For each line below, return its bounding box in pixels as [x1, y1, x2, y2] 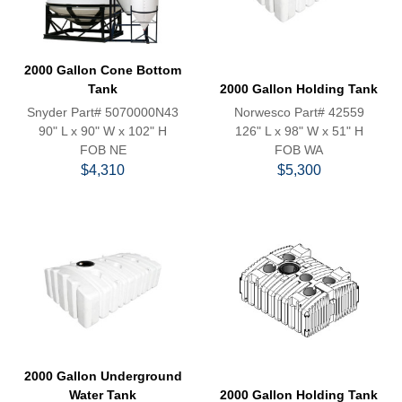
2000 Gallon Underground [23, 369, 182, 383]
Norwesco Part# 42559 [233, 105, 364, 119]
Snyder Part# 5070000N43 [27, 105, 179, 119]
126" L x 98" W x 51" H [234, 124, 363, 138]
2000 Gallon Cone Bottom [24, 63, 182, 77]
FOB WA [275, 143, 324, 157]
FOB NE [79, 143, 127, 157]
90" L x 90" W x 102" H [39, 124, 168, 138]
